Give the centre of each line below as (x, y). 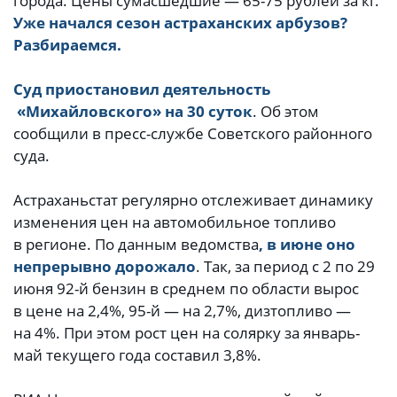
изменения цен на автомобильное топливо (175, 222)
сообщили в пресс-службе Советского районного (193, 134)
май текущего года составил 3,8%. (137, 355)
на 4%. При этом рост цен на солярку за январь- (187, 333)
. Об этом (286, 112)
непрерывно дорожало (105, 267)
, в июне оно (307, 245)
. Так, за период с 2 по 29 (285, 267)
